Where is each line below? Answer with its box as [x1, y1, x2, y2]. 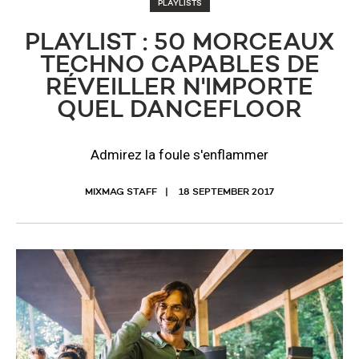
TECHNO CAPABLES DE [39, 54, 320, 78]
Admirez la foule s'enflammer [91, 147, 268, 163]
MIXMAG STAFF [85, 188, 157, 197]
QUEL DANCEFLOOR [57, 99, 302, 123]
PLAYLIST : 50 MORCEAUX [25, 31, 334, 55]
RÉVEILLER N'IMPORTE [46, 76, 313, 100]
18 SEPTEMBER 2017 [179, 188, 274, 197]
